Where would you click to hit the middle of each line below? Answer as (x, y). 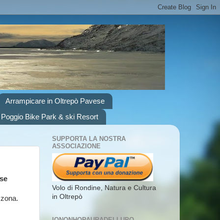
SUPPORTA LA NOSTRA (89, 139)
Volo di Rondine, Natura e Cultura (104, 188)
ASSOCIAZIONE (76, 146)
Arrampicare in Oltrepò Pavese (55, 101)
